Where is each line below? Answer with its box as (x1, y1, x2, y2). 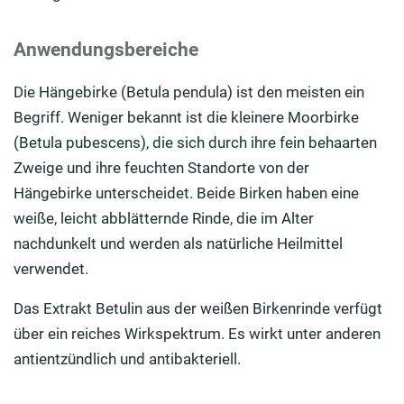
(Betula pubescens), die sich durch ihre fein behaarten (14, 133, 377, 152)
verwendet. (14, 260, 88, 279)
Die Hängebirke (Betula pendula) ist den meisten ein (14, 83, 364, 102)
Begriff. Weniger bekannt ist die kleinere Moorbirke (14, 108, 359, 127)
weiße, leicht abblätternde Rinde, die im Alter (14, 209, 314, 228)
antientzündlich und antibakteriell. (14, 350, 241, 369)
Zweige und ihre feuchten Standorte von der (14, 159, 309, 178)
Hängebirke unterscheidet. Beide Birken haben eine (14, 184, 359, 203)
